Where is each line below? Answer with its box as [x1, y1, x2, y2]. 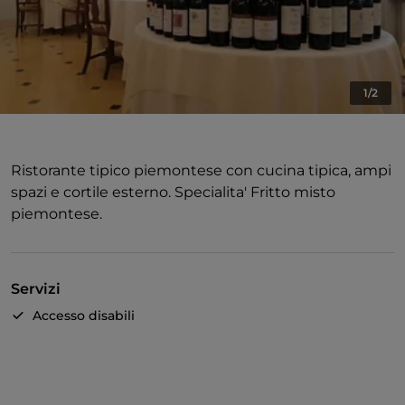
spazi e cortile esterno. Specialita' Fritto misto [11, 184, 335, 202]
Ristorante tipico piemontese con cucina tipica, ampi [11, 162, 391, 180]
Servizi [11, 280, 61, 298]
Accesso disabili [33, 307, 135, 325]
